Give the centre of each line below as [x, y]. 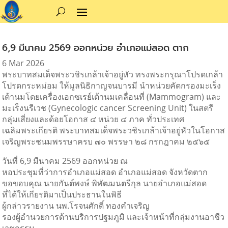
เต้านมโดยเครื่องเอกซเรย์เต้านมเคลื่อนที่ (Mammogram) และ [112, 96]
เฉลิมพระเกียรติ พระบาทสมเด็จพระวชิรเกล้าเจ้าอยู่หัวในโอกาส [114, 130]
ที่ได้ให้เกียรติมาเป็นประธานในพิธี [62, 194]
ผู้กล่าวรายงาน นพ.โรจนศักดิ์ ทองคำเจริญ [76, 205]
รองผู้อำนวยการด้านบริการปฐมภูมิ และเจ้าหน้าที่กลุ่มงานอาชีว [113, 217]
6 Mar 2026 [23, 63]
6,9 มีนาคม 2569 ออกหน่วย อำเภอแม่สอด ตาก [96, 48]
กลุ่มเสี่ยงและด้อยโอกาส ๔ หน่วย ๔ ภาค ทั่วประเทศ [93, 119]
